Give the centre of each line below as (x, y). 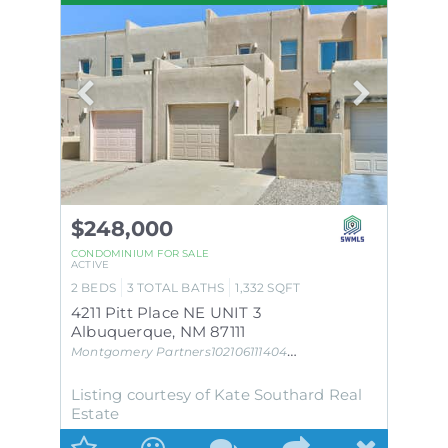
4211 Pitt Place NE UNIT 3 (165, 312)
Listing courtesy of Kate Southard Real (216, 394)
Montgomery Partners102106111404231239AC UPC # (179, 351)
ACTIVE (90, 264)
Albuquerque (121, 331)
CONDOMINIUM (112, 253)
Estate (95, 413)
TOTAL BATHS (181, 287)
